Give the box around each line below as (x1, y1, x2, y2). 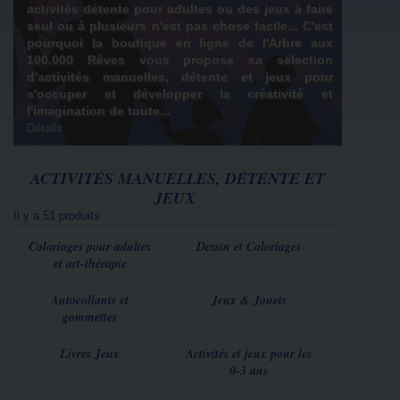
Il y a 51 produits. (13, 209, 104, 222)
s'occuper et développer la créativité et (27, 87, 333, 101)
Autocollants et (51, 291, 129, 309)
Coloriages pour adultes (29, 237, 151, 255)
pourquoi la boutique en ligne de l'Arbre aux (27, 36, 333, 50)
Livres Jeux (60, 345, 120, 362)
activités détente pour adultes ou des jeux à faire (27, 2, 333, 16)
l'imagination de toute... (27, 104, 171, 118)
